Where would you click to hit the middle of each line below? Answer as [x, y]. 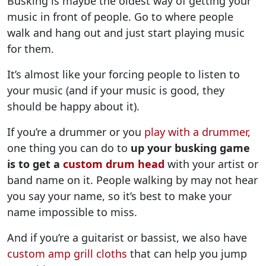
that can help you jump [187, 253]
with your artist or [211, 164]
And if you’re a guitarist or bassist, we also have [127, 237]
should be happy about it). [73, 106]
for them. [31, 48]
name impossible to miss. [72, 212]
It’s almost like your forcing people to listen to [123, 74]
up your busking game [190, 148]
